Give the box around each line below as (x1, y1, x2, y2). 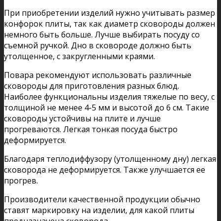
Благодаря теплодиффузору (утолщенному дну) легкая (4, 153, 216, 164)
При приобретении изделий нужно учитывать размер (4, 7, 215, 18)
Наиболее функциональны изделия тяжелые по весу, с (4, 91, 215, 102)
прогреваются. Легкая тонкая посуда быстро (4, 123, 178, 135)
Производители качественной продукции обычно (4, 193, 200, 205)
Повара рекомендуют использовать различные (4, 69, 191, 80)
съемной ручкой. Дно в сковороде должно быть (4, 39, 191, 51)
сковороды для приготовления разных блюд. (4, 80, 179, 91)
